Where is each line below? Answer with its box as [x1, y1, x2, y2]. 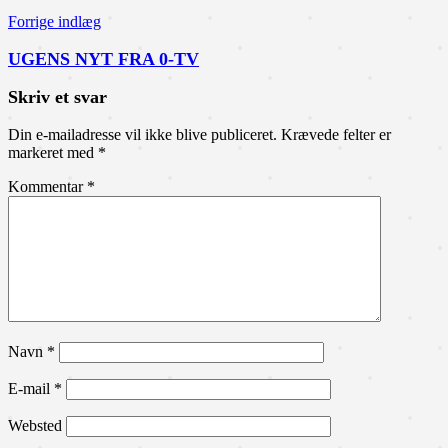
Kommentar [8, 177, 87, 195]
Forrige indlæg [8, 13, 101, 30]
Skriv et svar [8, 87, 107, 108]
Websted [8, 416, 62, 434]
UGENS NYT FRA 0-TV [8, 48, 199, 69]
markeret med [8, 143, 98, 161]
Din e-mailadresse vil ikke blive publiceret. [8, 125, 277, 143]
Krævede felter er [281, 125, 391, 143]
